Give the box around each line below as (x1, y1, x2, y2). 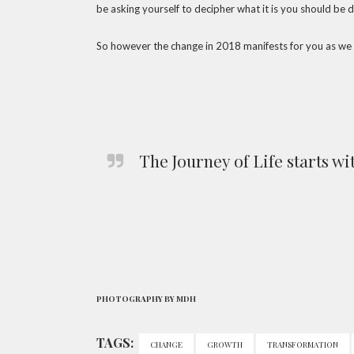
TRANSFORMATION (267, 339, 338, 350)
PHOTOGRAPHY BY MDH (96, 293, 196, 304)
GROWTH (207, 339, 243, 350)
